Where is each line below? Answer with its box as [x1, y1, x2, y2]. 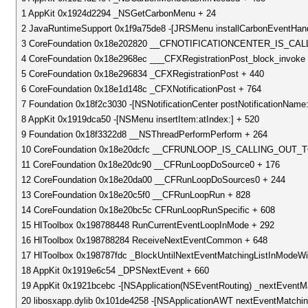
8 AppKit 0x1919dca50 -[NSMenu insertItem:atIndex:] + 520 [21, 114, 260, 124]
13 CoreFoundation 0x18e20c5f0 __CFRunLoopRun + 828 [21, 190, 251, 200]
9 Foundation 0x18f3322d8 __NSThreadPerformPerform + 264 [21, 129, 268, 140]
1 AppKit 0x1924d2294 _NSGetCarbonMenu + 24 [21, 8, 217, 19]
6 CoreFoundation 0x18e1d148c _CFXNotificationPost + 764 [21, 84, 262, 94]
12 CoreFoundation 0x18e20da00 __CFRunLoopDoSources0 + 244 [21, 175, 286, 185]
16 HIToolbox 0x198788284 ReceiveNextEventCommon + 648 [21, 235, 268, 245]
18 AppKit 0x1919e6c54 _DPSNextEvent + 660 [21, 265, 210, 276]
